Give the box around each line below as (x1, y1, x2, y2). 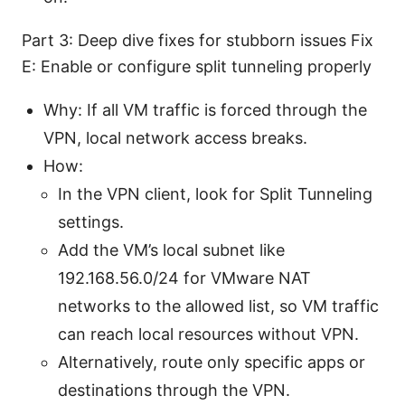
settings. (58, 212, 124, 232)
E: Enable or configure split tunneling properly (22, 57, 372, 77)
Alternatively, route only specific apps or (58, 353, 365, 372)
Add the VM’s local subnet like (58, 240, 285, 260)
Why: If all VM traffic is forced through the (43, 100, 367, 120)
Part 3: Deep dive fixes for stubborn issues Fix (22, 31, 373, 51)
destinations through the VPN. (58, 381, 290, 400)
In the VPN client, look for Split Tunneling (58, 184, 372, 204)
